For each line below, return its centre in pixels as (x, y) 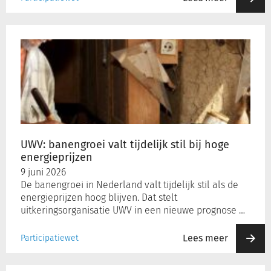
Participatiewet (50, 238)
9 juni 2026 (43, 172)
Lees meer (205, 238)
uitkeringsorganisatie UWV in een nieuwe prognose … (133, 210)
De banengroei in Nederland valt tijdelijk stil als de (129, 185)
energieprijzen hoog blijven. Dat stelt (99, 198)
